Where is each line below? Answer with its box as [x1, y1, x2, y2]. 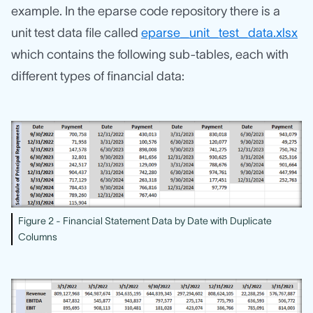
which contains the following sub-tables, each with [11, 47, 289, 61]
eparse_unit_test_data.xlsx [141, 25, 298, 40]
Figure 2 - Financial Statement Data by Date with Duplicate [18, 214, 272, 226]
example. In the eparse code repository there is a [11, 3, 280, 18]
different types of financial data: [11, 68, 184, 83]
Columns [18, 231, 57, 242]
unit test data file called [11, 25, 141, 40]
